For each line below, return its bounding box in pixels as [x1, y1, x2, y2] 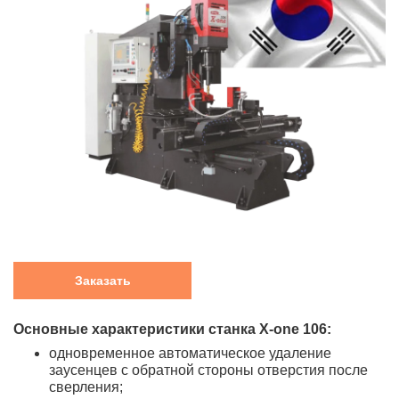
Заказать [74, 273, 131, 288]
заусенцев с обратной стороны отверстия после [49, 362, 368, 378]
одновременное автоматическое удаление [49, 345, 331, 361]
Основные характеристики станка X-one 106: [13, 321, 331, 337]
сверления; [49, 379, 123, 395]
